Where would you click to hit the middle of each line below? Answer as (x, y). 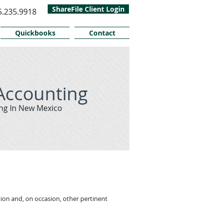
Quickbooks (35, 33)
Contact (102, 33)
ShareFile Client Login (88, 9)
